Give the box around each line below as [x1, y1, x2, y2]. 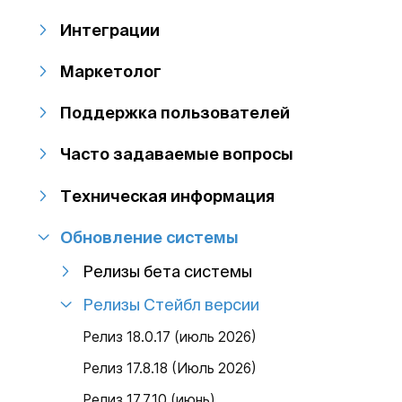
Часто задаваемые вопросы [60, 144, 294, 163]
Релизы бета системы [83, 261, 253, 280]
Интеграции [60, 20, 161, 39]
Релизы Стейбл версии [83, 295, 260, 314]
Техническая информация [60, 186, 275, 205]
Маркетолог [60, 62, 162, 81]
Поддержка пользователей [60, 103, 291, 122]
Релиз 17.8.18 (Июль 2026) [83, 359, 258, 377]
